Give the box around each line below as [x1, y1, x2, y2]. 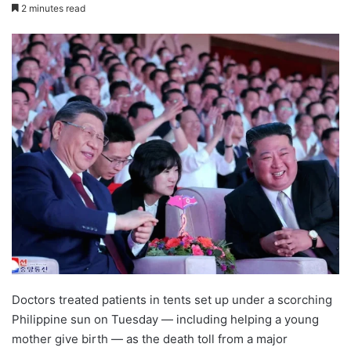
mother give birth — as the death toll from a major [12, 331, 288, 347]
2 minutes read [19, 2, 85, 15]
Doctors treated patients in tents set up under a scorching [12, 292, 332, 308]
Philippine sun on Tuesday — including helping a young [12, 312, 319, 327]
